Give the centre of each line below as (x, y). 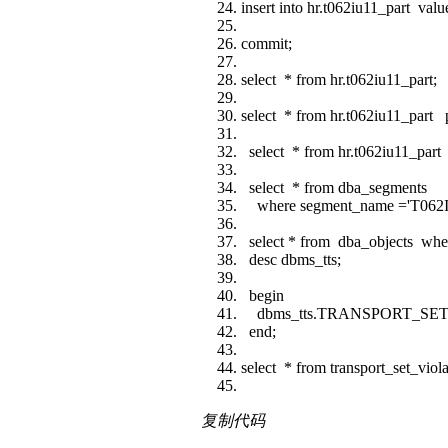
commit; (266, 43)
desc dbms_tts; (291, 259)
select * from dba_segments (334, 187)
